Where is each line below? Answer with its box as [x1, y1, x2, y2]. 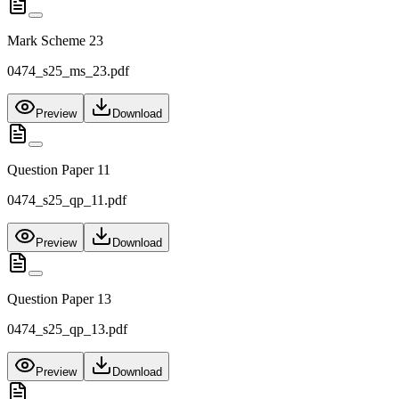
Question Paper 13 [7, 291, 111, 307]
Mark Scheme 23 [7, 33, 103, 49]
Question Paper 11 [7, 162, 110, 178]
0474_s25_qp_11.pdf [7, 192, 126, 208]
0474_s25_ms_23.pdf [7, 63, 129, 79]
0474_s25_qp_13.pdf [7, 322, 127, 338]
